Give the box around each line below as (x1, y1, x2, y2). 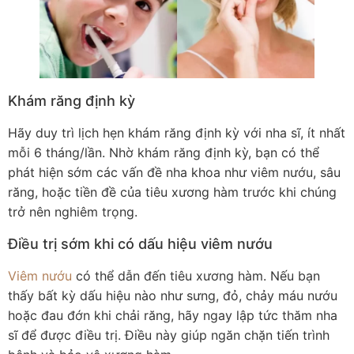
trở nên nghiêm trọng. (8, 204, 137, 220)
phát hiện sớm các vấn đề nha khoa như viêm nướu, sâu (8, 164, 341, 181)
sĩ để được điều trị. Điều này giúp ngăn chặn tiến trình (8, 326, 330, 343)
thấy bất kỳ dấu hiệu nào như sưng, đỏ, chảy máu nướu (8, 287, 337, 303)
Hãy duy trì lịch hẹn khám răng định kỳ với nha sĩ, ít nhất (8, 125, 345, 141)
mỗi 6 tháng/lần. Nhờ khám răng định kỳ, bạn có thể (8, 145, 319, 161)
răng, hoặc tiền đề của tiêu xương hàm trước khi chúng (8, 184, 337, 201)
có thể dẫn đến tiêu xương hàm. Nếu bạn (72, 267, 320, 284)
